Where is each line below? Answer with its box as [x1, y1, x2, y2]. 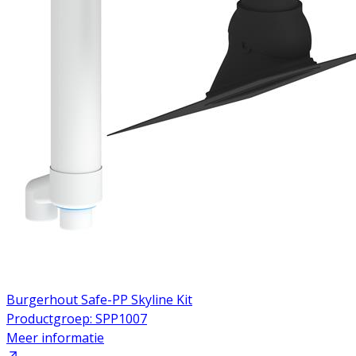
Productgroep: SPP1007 [6, 309, 147, 327]
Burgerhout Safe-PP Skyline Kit [6, 290, 192, 308]
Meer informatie [6, 328, 104, 346]
